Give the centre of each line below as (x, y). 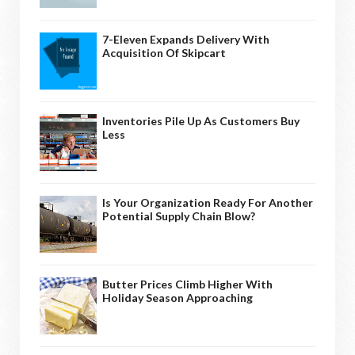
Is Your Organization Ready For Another (208, 202)
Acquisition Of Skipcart (164, 52)
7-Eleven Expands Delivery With (186, 39)
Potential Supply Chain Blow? (179, 216)
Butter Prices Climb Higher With (187, 284)
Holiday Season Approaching (177, 297)
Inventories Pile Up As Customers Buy (201, 120)
